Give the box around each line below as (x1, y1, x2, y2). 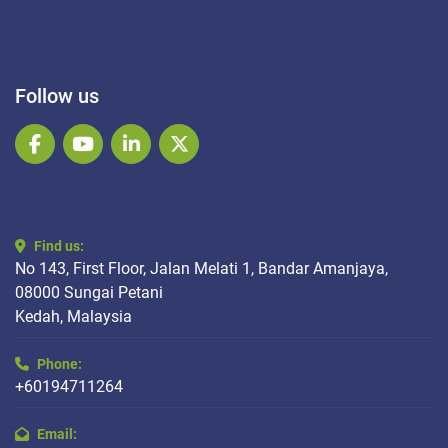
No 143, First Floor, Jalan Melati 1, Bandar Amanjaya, (15, 259, 388, 279)
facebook (33, 144, 114, 168)
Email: (37, 426, 77, 443)
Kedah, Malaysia (15, 307, 132, 327)
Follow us (15, 84, 99, 109)
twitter (177, 144, 231, 168)
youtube (81, 144, 149, 168)
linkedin (129, 144, 196, 168)
